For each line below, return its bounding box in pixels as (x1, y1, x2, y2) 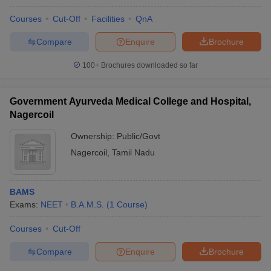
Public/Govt (117, 131, 160, 141)
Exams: (10, 200, 41, 209)
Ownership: (71, 131, 117, 141)
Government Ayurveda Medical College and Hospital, (10, 96, 251, 106)
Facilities (91, 14, 125, 24)
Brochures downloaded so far (99, 61, 198, 70)
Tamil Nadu (112, 148, 155, 157)
